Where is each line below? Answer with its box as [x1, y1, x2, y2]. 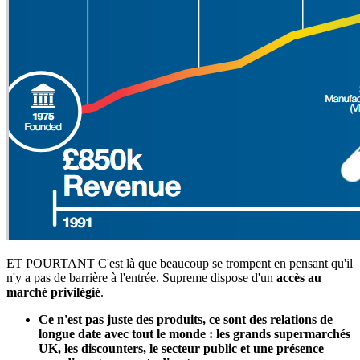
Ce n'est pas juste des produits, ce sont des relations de [39, 312, 333, 326]
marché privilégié [6, 284, 100, 299]
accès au [276, 270, 321, 284]
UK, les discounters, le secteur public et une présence [39, 341, 324, 355]
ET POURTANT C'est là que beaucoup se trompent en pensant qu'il [6, 256, 353, 270]
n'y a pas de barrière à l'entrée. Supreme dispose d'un [6, 270, 276, 284]
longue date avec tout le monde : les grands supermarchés [39, 326, 350, 341]
